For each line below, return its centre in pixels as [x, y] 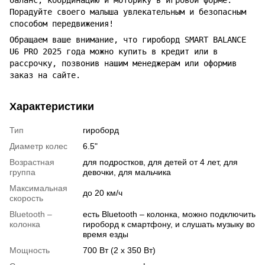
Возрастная [32, 162]
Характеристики [52, 107]
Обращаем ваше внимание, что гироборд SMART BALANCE [128, 40]
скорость [26, 198]
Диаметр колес [38, 146]
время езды [106, 235]
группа [22, 172]
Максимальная [38, 188]
